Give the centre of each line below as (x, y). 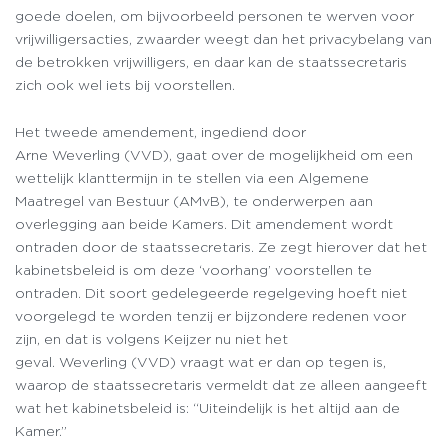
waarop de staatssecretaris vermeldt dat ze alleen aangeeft (221, 384)
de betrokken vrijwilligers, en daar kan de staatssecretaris (211, 61)
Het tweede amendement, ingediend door (160, 131)
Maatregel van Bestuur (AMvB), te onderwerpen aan (194, 200)
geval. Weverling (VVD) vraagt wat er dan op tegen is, (200, 361)
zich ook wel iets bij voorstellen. (129, 84)
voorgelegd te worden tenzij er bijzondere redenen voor (210, 315)
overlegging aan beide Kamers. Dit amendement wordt (204, 223)
